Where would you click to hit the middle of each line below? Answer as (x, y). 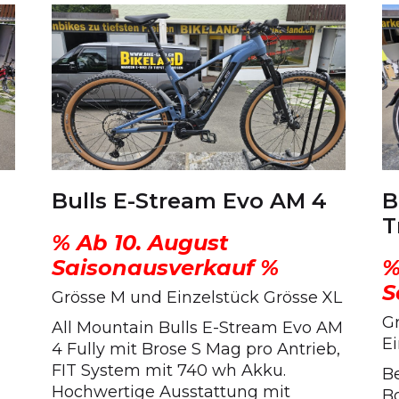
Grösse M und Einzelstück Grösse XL (196, 298)
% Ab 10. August (139, 243)
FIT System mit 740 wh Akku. (168, 371)
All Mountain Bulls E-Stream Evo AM (197, 328)
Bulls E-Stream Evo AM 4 (189, 200)
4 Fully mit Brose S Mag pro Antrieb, (195, 350)
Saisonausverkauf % (165, 268)
